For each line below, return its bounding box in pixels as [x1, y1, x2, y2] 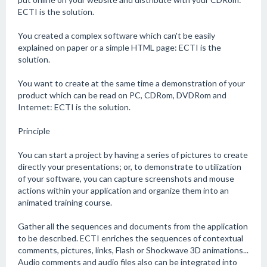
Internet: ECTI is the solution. [18, 102, 131, 112]
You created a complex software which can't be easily [18, 30, 215, 41]
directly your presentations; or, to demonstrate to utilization [18, 162, 241, 172]
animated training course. [18, 197, 112, 207]
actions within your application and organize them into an [18, 185, 229, 195]
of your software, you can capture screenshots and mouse [18, 173, 234, 184]
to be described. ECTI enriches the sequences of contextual [18, 233, 243, 243]
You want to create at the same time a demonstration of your [18, 78, 245, 88]
